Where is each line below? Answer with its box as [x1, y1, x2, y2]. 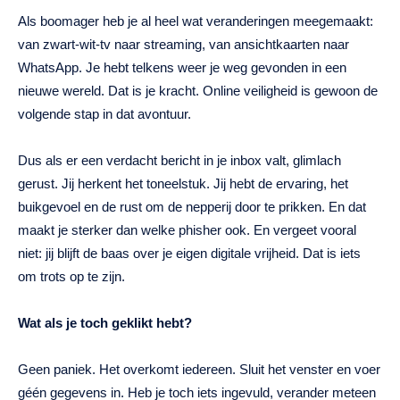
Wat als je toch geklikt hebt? [18, 315, 192, 331]
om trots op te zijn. [18, 269, 125, 285]
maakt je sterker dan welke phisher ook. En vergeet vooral [18, 222, 356, 238]
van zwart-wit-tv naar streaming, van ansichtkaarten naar [18, 37, 349, 53]
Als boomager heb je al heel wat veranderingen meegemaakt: [18, 13, 373, 29]
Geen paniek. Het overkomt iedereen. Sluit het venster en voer [18, 362, 380, 378]
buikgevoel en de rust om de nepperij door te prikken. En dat [18, 199, 366, 215]
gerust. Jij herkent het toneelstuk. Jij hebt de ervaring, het [18, 176, 348, 192]
